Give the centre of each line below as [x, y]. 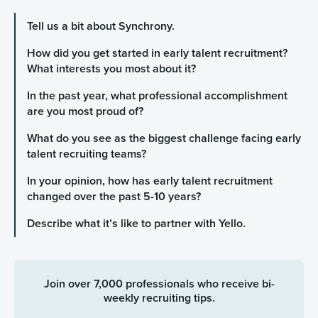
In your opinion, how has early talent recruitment [149, 181]
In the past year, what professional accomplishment [157, 96]
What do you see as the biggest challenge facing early [164, 138]
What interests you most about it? [111, 69]
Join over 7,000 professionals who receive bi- [159, 284]
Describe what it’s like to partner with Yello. [136, 224]
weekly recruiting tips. [159, 298]
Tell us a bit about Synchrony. [100, 26]
